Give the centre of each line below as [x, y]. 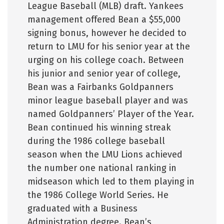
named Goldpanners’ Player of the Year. [111, 114]
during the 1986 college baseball [96, 141]
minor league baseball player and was [108, 100]
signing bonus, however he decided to [107, 33]
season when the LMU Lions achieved [105, 154]
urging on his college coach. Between [106, 60]
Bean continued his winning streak [99, 127]
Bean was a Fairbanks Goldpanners [100, 87]
